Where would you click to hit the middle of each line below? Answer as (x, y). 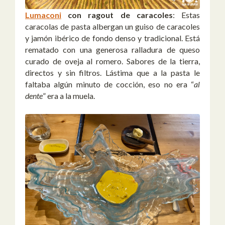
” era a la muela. (69, 95)
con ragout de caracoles (117, 15)
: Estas (186, 15)
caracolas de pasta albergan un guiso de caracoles (113, 26)
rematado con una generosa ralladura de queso (113, 49)
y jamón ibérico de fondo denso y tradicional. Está (113, 38)
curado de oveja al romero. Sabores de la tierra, (113, 61)
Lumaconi (43, 15)
